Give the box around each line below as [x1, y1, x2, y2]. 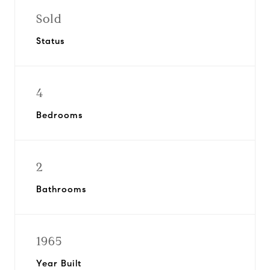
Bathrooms [36, 184, 86, 195]
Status [36, 36, 64, 46]
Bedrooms [36, 110, 83, 121]
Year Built [36, 258, 81, 269]
